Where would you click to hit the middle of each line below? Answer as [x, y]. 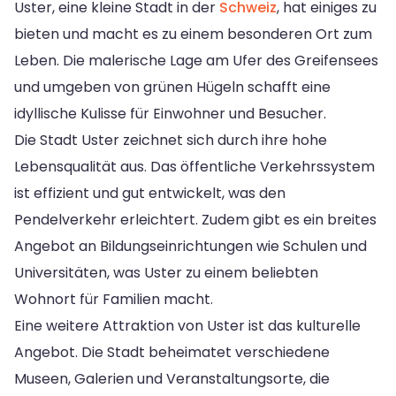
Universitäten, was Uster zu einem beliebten [166, 272]
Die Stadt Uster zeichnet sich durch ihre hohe [171, 140]
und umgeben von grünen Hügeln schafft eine [172, 87]
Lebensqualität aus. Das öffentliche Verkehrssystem [194, 166]
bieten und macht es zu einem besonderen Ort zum [193, 34]
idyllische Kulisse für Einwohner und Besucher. [170, 113]
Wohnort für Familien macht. [114, 299]
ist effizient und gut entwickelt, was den [150, 193]
